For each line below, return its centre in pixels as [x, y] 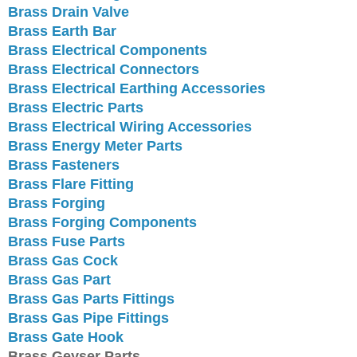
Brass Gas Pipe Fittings [88, 318]
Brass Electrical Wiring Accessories [130, 126]
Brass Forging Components [102, 222]
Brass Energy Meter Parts [95, 145]
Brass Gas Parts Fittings [91, 298]
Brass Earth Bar [62, 31]
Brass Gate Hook [66, 337]
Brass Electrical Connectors [104, 69]
